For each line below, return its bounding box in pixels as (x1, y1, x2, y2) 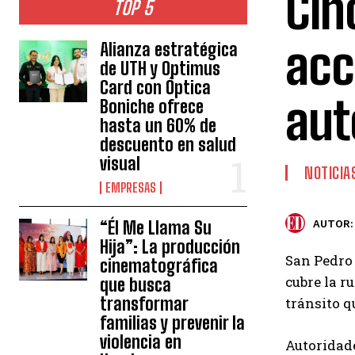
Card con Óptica (100, 77, 212, 99)
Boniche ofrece (100, 96, 204, 118)
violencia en (100, 331, 182, 353)
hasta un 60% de (100, 115, 217, 137)
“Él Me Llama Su (100, 217, 212, 239)
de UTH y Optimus (100, 58, 221, 80)
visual (100, 153, 141, 175)
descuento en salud (100, 134, 237, 156)
